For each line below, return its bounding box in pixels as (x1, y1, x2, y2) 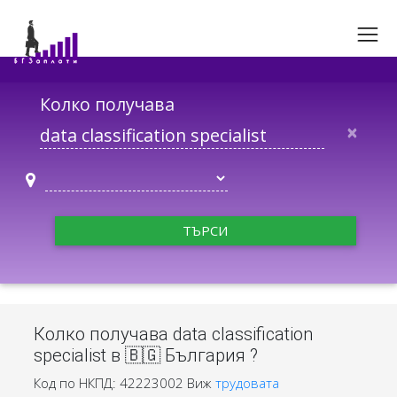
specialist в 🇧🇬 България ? (33, 345, 258, 367)
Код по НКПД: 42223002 (33, 373, 183, 392)
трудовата (214, 373, 279, 392)
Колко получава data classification (33, 323, 314, 346)
